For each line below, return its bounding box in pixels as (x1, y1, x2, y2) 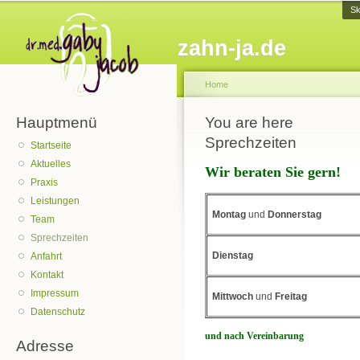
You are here (205, 113, 293, 131)
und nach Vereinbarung (205, 330, 304, 342)
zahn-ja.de (178, 35, 286, 60)
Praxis (31, 177, 59, 189)
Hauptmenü (16, 113, 97, 131)
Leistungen (31, 195, 80, 207)
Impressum (31, 288, 80, 300)
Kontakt (31, 269, 64, 281)
